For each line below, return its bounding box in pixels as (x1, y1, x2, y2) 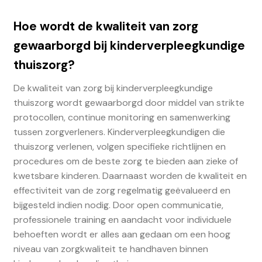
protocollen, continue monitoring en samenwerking (13, 111, 230, 123)
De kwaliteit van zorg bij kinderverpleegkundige (13, 81, 213, 94)
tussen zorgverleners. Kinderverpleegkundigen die (13, 125, 225, 138)
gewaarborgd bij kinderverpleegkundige (13, 37, 245, 53)
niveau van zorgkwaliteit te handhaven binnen (13, 242, 208, 255)
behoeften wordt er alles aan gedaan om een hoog (13, 227, 230, 240)
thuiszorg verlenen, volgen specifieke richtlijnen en (13, 140, 226, 153)
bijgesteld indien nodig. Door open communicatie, (13, 198, 223, 211)
